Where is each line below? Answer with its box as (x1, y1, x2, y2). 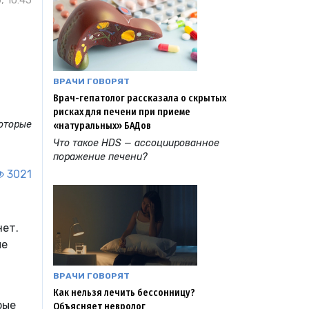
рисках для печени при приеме (53, 106, 190, 118)
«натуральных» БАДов (53, 119, 151, 132)
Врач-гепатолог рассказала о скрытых (53, 92, 226, 104)
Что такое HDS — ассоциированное (53, 137, 219, 149)
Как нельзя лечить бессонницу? (53, 287, 195, 299)
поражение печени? (53, 150, 147, 163)
